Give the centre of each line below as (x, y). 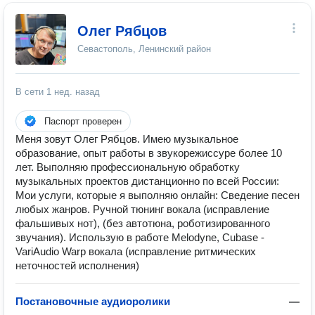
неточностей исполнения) (77, 265)
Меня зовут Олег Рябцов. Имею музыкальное (127, 139)
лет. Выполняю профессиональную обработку (128, 167)
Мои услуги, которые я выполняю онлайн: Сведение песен (157, 195)
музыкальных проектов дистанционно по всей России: (147, 181)
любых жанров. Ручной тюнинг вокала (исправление (142, 209)
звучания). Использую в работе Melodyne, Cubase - (140, 237)
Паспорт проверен (83, 121)
